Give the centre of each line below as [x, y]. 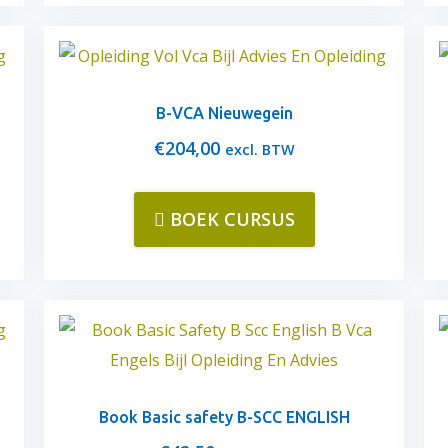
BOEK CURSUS [232, 219]
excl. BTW [259, 149]
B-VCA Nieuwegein [224, 113]
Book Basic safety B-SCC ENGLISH [224, 417]
